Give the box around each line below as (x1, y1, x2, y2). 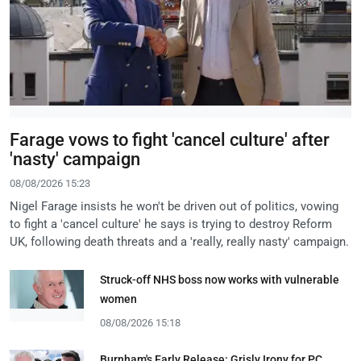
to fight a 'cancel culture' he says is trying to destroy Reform (10, 216, 332, 231)
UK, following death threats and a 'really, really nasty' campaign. (10, 234, 349, 249)
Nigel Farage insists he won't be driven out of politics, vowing (10, 198, 338, 214)
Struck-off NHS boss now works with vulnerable (100, 272, 339, 286)
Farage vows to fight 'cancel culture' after (10, 129, 330, 150)
